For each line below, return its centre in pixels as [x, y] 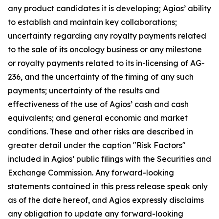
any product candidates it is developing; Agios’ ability [109, 8]
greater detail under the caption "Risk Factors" [97, 145]
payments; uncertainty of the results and [84, 90]
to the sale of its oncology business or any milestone [105, 49]
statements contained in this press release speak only [108, 186]
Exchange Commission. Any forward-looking [91, 172]
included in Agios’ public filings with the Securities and [109, 159]
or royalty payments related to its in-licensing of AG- [106, 63]
